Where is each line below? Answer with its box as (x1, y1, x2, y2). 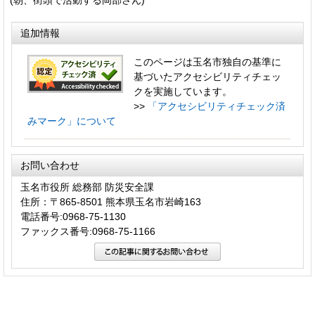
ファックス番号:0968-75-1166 (20, 225, 155, 237)
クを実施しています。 (134, 85, 232, 97)
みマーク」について (27, 115, 116, 127)
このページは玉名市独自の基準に (134, 56, 281, 67)
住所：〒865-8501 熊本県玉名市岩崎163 (20, 195, 201, 207)
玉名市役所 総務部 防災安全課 (20, 181, 154, 193)
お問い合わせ (20, 159, 79, 171)
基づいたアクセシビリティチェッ (134, 70, 281, 82)
